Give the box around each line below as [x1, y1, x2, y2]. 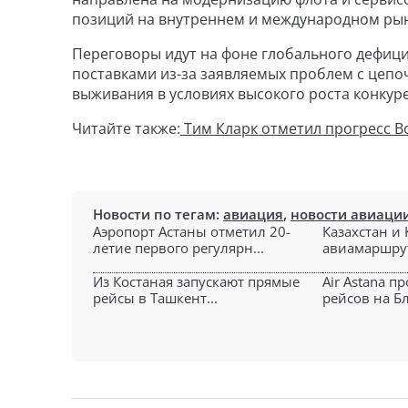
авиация [223, 205, 283, 223]
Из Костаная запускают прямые [93, 272, 300, 291]
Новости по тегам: [93, 205, 223, 223]
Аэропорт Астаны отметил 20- [93, 222, 291, 240]
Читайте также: [72, 118, 180, 138]
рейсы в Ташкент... [93, 289, 218, 307]
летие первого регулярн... [93, 239, 264, 257]
